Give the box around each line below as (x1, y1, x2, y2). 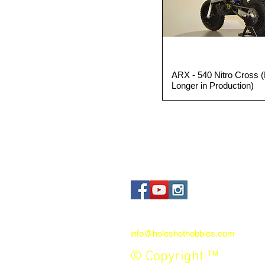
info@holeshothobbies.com (130, 228, 235, 238)
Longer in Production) (172, 80, 254, 91)
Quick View (214, 70, 255, 80)
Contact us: (130, 211, 177, 221)
